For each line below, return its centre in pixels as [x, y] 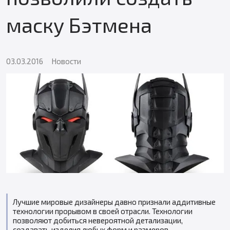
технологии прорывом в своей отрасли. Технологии [103, 211]
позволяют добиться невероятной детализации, [98, 220]
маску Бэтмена [79, 25]
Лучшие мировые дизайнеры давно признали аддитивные [114, 202]
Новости [66, 61]
